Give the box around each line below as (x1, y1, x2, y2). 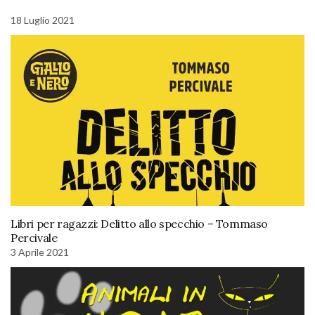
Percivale (11, 230, 58, 245)
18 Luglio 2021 (11, 13, 75, 26)
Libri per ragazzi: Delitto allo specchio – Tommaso (11, 216, 269, 231)
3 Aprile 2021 (11, 245, 69, 258)
